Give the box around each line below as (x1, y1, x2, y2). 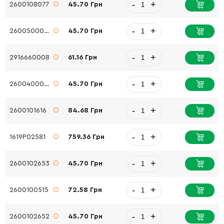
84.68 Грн (68, 107, 103, 114)
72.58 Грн (68, 186, 102, 193)
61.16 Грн (68, 54, 97, 61)
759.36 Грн (68, 133, 105, 140)
